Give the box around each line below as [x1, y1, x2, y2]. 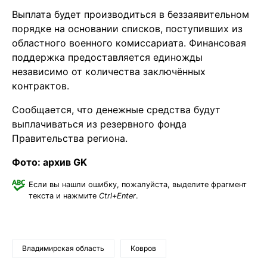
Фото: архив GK [12, 156, 87, 169]
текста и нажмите [29, 191, 99, 201]
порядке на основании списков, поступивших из [12, 23, 243, 35]
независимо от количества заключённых [12, 66, 206, 78]
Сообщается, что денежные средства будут [12, 104, 221, 116]
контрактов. [12, 80, 69, 92]
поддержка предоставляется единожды [12, 51, 203, 64]
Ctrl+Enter [99, 191, 136, 201]
